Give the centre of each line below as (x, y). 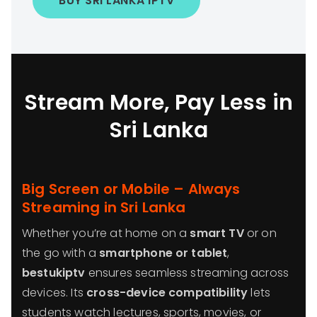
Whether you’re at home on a (106, 233)
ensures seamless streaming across (187, 273)
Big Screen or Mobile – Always (131, 189)
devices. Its (54, 293)
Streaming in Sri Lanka (104, 207)
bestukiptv (54, 273)
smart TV (217, 233)
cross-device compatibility (167, 293)
